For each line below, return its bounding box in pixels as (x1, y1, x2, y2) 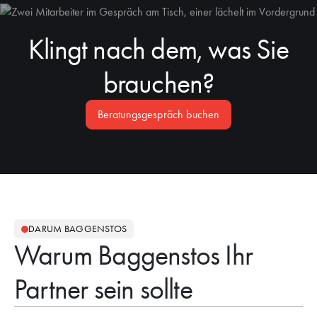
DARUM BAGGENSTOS (28, 223, 127, 235)
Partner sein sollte (14, 272, 192, 306)
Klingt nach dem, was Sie (28, 33, 289, 66)
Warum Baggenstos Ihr (14, 238, 253, 272)
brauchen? (103, 67, 214, 100)
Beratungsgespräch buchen (97, 108, 220, 121)
